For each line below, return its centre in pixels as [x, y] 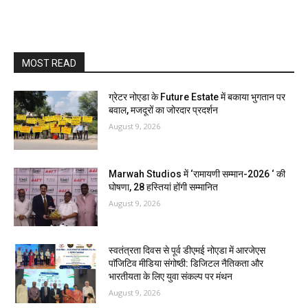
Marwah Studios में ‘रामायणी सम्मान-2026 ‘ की [197, 174]
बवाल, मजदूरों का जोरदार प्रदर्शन [164, 110]
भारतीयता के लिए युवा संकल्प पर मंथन [171, 277]
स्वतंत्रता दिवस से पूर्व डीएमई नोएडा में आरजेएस [187, 251]
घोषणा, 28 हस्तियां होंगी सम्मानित [164, 187]
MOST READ [49, 63]
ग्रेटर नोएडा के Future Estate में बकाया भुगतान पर [197, 97]
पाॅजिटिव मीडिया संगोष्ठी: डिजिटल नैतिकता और [186, 264]
